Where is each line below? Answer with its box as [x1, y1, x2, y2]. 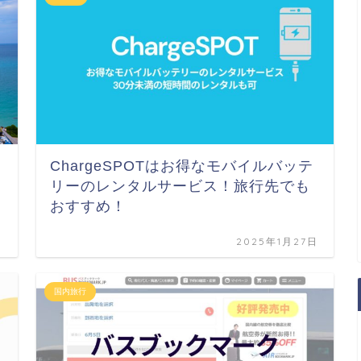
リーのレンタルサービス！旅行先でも [50, 178, 311, 195]
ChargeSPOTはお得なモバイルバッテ [50, 158, 314, 175]
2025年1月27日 [236, 235, 319, 248]
